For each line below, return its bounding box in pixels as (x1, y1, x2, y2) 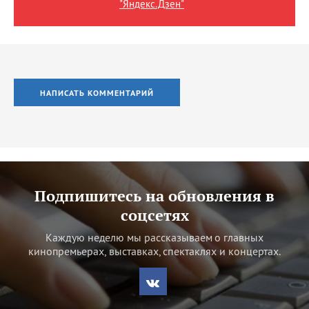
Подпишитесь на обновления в (34, 185, 275, 206)
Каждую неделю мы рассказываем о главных (45, 230, 264, 244)
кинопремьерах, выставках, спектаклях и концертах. (28, 243, 281, 258)
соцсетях (120, 204, 189, 225)
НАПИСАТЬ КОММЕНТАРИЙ (40, 87, 154, 98)
